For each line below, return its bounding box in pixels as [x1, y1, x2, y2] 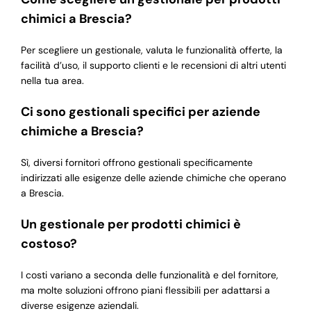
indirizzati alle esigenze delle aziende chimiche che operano [20, 171, 286, 185]
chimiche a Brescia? [20, 123, 144, 140]
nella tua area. [20, 74, 84, 87]
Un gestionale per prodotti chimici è [20, 216, 241, 233]
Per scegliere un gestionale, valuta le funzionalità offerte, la [20, 44, 283, 57]
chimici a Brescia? [20, 10, 132, 28]
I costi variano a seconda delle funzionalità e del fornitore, [20, 269, 278, 282]
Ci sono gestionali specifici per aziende [20, 103, 260, 121]
